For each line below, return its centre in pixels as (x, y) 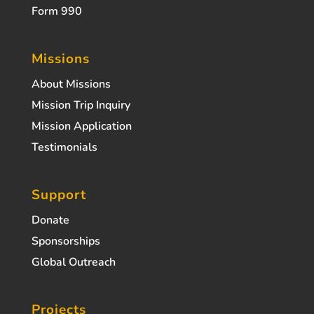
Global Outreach (73, 262)
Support (59, 195)
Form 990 (56, 12)
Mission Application (81, 127)
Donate (50, 220)
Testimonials (64, 148)
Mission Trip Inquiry (81, 105)
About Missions (71, 84)
